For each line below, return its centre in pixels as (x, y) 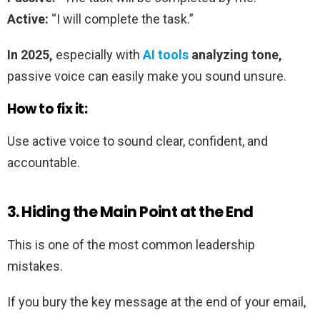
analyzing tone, (235, 54)
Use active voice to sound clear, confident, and (137, 141)
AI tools (166, 54)
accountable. (44, 162)
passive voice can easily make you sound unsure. (147, 76)
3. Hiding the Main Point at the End (130, 211)
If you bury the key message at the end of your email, (156, 301)
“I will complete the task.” (121, 19)
